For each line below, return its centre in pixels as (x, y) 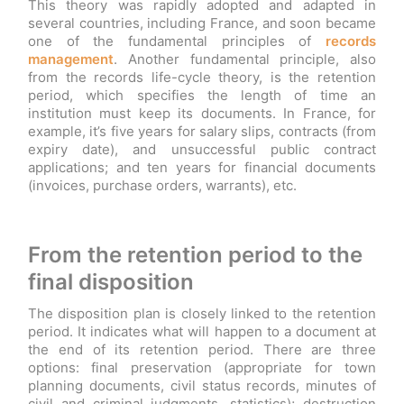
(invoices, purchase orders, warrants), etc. (162, 185)
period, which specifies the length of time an (202, 95)
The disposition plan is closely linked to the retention (202, 313)
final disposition (111, 281)
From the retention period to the (195, 254)
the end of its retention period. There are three (202, 349)
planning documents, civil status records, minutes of (202, 385)
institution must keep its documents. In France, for (202, 113)
